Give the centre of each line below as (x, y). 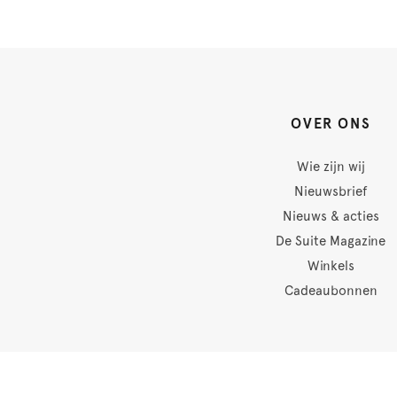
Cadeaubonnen (331, 290)
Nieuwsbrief (331, 191)
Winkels (331, 265)
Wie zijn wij (331, 166)
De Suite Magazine (331, 241)
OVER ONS (331, 123)
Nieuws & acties (331, 216)
